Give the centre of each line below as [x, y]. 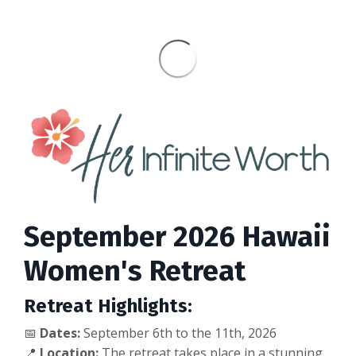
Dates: [60, 333]
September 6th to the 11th [161, 333]
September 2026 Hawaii [177, 237]
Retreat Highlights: [108, 306]
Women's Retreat [135, 271]
